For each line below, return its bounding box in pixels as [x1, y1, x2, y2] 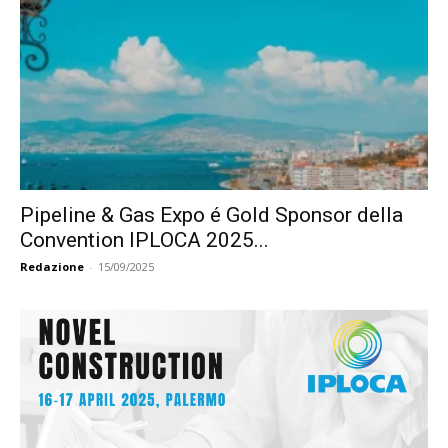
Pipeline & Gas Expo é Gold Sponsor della [20, 203, 403, 228]
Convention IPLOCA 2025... [20, 228, 269, 253]
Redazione [20, 259, 84, 275]
